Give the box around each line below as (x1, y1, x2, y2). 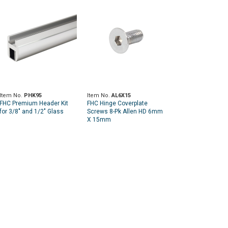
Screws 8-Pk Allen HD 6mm (87, 108, 163, 116)
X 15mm (87, 116, 111, 124)
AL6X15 (111, 92, 131, 99)
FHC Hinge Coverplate (87, 100, 148, 107)
